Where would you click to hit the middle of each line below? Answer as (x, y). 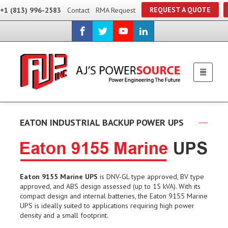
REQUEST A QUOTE (180, 10)
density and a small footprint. (64, 215)
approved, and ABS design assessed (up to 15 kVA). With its (110, 186)
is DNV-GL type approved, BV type (151, 176)
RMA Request (116, 10)
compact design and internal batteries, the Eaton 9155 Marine (114, 196)
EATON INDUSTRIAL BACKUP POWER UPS (102, 123)
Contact (78, 10)
